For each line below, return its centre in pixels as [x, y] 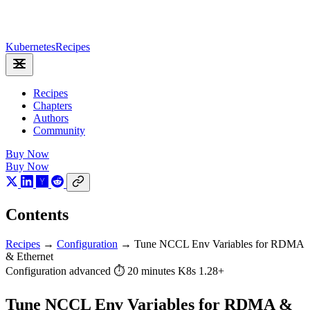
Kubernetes [30, 47]
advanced [91, 271]
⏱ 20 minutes [146, 271]
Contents [37, 214]
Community [59, 130]
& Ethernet [29, 256]
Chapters [53, 106]
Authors [51, 118]
